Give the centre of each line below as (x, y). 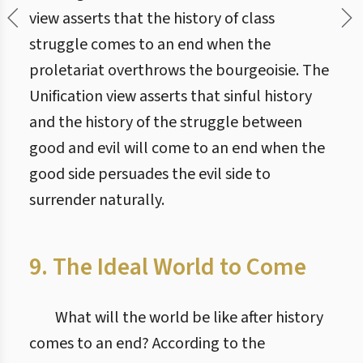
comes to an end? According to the (147, 344)
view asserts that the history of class (152, 19)
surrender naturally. (97, 200)
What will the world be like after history (189, 318)
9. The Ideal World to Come (168, 267)
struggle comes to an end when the (150, 45)
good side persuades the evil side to (150, 174)
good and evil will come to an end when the (177, 148)
